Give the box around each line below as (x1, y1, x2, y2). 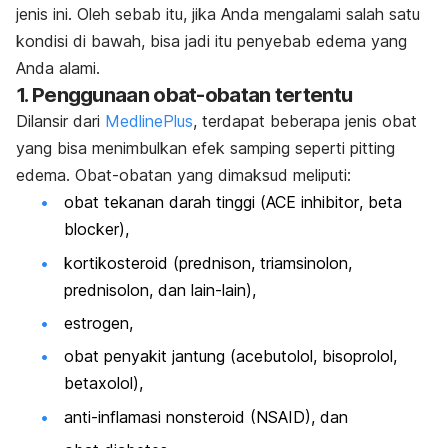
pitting (350, 138, 395, 159)
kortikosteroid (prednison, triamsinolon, (64, 252, 352, 273)
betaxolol (64, 373, 133, 394)
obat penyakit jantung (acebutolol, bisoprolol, (64, 346, 397, 367)
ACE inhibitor (266, 192, 359, 213)
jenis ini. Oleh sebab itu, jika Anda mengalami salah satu (16, 4, 420, 25)
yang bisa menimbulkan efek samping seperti (16, 138, 350, 159)
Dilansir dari (16, 111, 105, 132)
